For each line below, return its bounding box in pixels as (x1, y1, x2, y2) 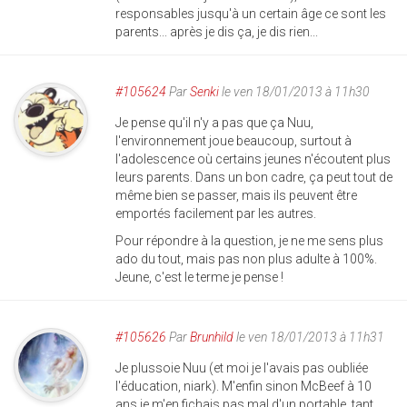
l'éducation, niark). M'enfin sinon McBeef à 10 (115, 379, 372, 394)
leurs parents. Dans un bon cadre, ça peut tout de (115, 170, 392, 185)
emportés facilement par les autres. (115, 206, 316, 222)
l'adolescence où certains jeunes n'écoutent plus (115, 152, 391, 167)
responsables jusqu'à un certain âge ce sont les (115, 6, 386, 22)
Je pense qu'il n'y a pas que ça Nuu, (115, 115, 313, 131)
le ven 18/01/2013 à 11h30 (219, 84, 370, 100)
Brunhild (190, 330, 233, 345)
